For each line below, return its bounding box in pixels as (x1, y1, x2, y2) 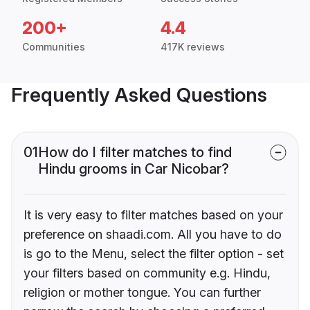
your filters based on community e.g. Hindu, (24, 266, 271, 281)
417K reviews (161, 41, 225, 53)
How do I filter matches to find (38, 144, 232, 161)
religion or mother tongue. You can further (24, 285, 261, 300)
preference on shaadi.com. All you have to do (24, 227, 282, 242)
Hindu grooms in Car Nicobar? (38, 161, 229, 178)
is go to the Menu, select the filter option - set (24, 246, 284, 262)
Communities (22, 41, 85, 53)
